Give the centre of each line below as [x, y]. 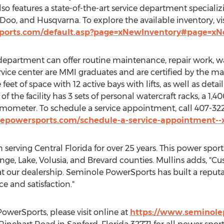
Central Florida [63, 148]
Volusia [52, 160]
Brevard [102, 160]
